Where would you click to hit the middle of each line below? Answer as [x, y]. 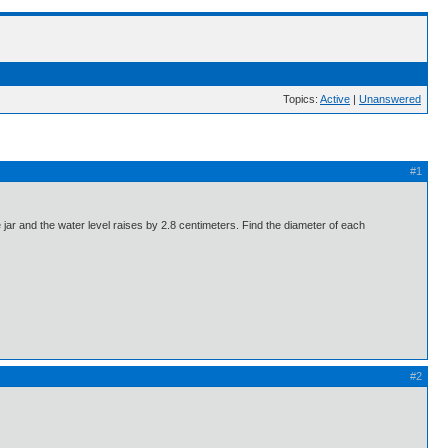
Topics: [301, 99]
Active [335, 99]
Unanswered [390, 99]
